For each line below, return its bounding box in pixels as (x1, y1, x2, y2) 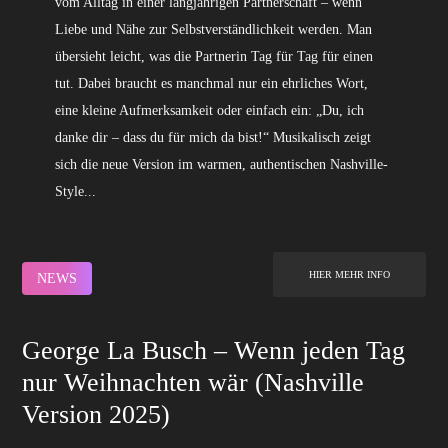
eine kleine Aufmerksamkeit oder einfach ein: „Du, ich (54, 102, 364, 118)
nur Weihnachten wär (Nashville (22, 367, 365, 397)
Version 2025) (22, 399, 171, 429)
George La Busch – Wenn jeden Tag (22, 335, 406, 365)
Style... (54, 183, 96, 199)
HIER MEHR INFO (308, 268, 390, 280)
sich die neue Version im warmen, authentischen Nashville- (54, 156, 388, 172)
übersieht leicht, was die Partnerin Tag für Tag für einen (54, 48, 373, 64)
